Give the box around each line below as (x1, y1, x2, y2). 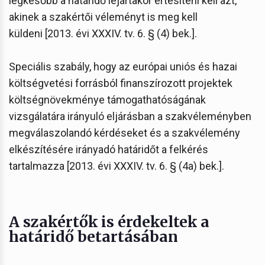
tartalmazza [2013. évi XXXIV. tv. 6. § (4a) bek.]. (9, 159, 224, 172)
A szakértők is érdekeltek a (9, 212, 209, 231)
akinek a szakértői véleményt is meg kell (9, 10, 198, 23)
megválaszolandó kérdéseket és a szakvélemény (9, 126, 240, 139)
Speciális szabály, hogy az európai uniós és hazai (9, 60, 237, 73)
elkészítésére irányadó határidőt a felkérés (9, 143, 208, 156)
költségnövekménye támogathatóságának (9, 93, 206, 106)
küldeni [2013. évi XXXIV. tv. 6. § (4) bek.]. (9, 27, 197, 40)
